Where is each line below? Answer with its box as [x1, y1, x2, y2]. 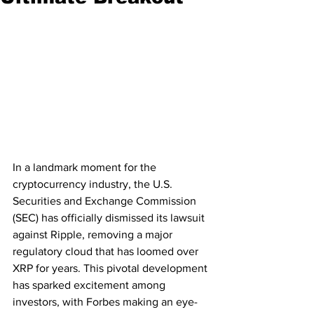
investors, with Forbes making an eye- [13, 296, 198, 308]
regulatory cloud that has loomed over [13, 245, 201, 258]
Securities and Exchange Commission [13, 195, 199, 207]
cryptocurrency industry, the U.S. [13, 178, 175, 191]
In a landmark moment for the [13, 161, 159, 174]
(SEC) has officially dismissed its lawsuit [13, 212, 207, 224]
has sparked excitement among [13, 279, 168, 292]
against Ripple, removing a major [13, 228, 175, 241]
